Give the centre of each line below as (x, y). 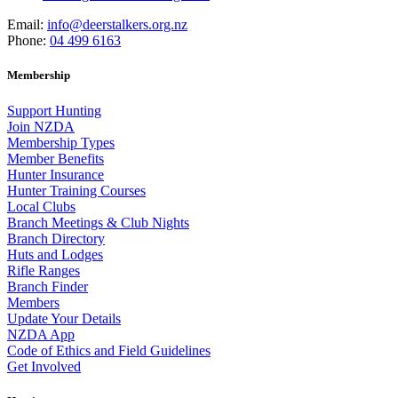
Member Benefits (56, 158)
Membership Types (61, 142)
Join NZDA (41, 126)
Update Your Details (64, 318)
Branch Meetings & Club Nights (98, 222)
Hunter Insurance (56, 174)
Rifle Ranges (44, 270)
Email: (25, 25)
